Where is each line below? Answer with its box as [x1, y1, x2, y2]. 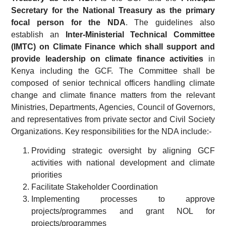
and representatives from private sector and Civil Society [11, 115, 215, 124]
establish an [11, 30, 66, 39]
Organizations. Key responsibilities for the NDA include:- [11, 127, 212, 136]
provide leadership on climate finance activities [11, 54, 204, 64]
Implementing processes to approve [31, 195, 215, 204]
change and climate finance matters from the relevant [11, 91, 215, 100]
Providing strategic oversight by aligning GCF [31, 146, 215, 155]
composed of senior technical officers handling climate [11, 79, 215, 88]
